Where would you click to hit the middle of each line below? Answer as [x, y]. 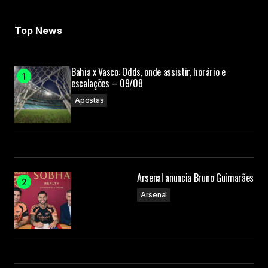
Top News [38, 31]
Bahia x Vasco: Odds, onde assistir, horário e [148, 72]
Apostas [89, 100]
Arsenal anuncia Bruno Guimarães [195, 178]
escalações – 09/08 [107, 83]
